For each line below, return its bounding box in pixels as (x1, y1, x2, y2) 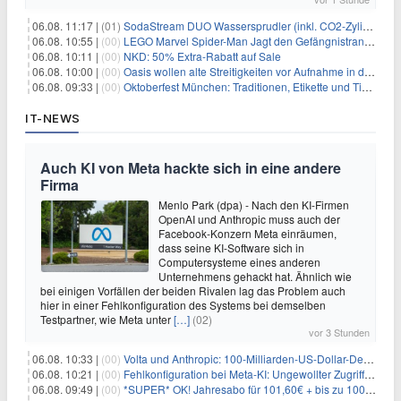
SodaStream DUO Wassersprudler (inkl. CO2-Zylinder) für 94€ (124, 18, 363, 34)
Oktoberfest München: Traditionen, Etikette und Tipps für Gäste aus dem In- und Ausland (124, 79, 362, 95)
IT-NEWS (25, 111, 81, 126)
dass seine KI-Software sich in (158, 240, 304, 256)
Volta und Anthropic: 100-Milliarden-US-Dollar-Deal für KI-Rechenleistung (124, 351, 363, 367)
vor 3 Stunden (309, 325, 370, 340)
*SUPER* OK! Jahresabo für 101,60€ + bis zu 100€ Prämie (124, 381, 365, 397)
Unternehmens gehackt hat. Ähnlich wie (158, 269, 352, 285)
